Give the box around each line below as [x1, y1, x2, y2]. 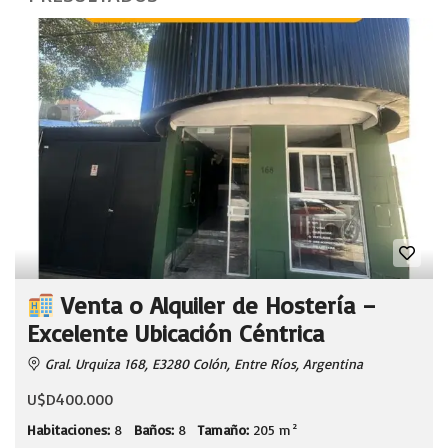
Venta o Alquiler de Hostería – [54, 290, 377, 321]
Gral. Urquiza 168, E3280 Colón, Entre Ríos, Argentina [41, 355, 363, 373]
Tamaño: [198, 421, 249, 439]
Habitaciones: [27, 421, 110, 439]
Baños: [134, 421, 174, 439]
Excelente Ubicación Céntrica [27, 318, 324, 349]
